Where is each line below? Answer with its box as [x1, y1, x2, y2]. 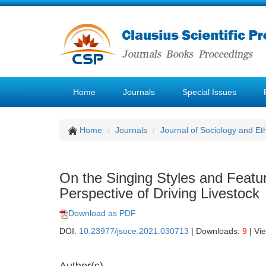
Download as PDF [68, 208, 136, 218]
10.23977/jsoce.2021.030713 [79, 226, 189, 236]
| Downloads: [189, 226, 242, 236]
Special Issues [182, 87, 236, 97]
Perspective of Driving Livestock [59, 185, 259, 201]
